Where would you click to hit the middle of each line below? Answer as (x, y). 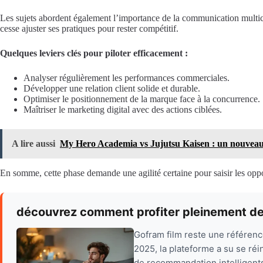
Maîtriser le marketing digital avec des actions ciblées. (123, 110)
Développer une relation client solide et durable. (112, 89)
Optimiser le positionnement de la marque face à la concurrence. (142, 99)
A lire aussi (33, 144)
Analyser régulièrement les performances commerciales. (127, 78)
